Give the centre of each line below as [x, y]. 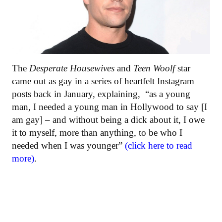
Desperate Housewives [73, 68]
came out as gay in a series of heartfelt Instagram [103, 81]
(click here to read [159, 146]
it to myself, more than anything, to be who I [97, 133]
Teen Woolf [154, 68]
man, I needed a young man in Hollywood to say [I [110, 107]
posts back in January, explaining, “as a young [101, 94]
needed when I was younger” [68, 146]
